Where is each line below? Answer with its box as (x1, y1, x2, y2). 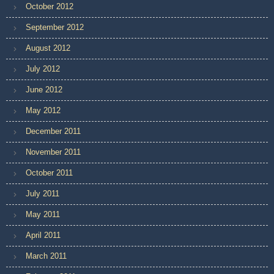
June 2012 (26, 84, 62, 94)
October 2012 (26, 1, 73, 11)
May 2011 (26, 209, 60, 219)
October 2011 (26, 168, 73, 177)
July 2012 (26, 64, 60, 73)
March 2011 (26, 251, 67, 261)
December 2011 (26, 126, 81, 136)
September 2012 (26, 22, 84, 32)
